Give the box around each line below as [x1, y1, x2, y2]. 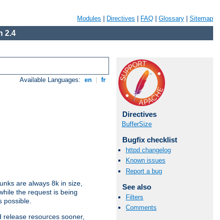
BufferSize [122, 120, 152, 128]
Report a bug [126, 167, 162, 175]
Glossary [159, 15, 184, 22]
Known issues [126, 157, 165, 165]
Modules [77, 15, 101, 22]
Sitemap [190, 15, 213, 22]
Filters [126, 193, 143, 201]
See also [122, 182, 151, 191]
